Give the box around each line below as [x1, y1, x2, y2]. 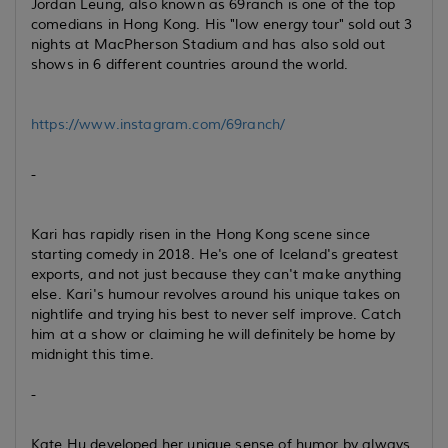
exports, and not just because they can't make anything [31, 266, 402, 283]
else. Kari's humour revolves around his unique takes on [31, 286, 401, 303]
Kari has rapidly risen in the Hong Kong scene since [31, 226, 370, 243]
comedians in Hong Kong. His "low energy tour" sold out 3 [31, 16, 413, 33]
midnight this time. [31, 346, 154, 363]
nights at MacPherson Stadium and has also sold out [31, 36, 385, 53]
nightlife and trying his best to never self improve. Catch [31, 306, 401, 323]
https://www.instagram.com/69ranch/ [31, 116, 286, 133]
